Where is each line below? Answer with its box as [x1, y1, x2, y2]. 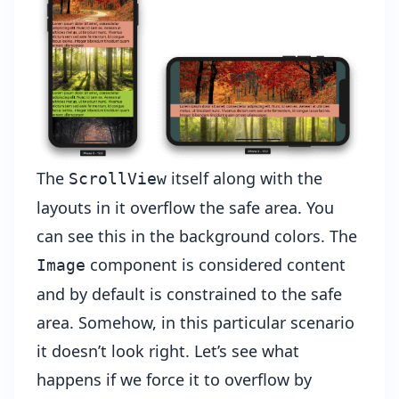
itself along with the [167, 167, 322, 190]
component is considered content [85, 254, 346, 276]
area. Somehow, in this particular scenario [37, 312, 354, 334]
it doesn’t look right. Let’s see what [37, 340, 299, 362]
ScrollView [69, 169, 167, 189]
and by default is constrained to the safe [37, 283, 342, 305]
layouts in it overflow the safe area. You [37, 197, 334, 219]
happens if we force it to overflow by [37, 369, 312, 391]
